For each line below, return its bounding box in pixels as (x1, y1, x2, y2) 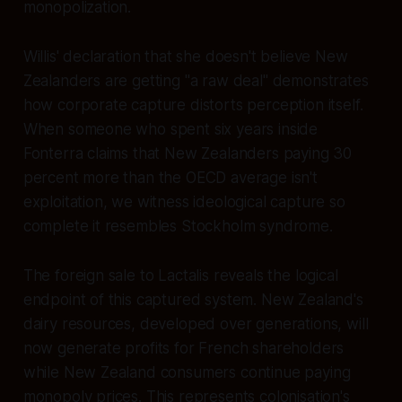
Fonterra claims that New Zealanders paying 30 (22, 144, 353, 162)
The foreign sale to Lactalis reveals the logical (22, 266, 338, 284)
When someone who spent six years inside (22, 119, 319, 138)
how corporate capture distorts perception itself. (22, 95, 363, 114)
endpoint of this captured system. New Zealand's (22, 290, 363, 309)
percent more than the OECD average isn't (22, 168, 318, 187)
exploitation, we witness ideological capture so (22, 192, 345, 211)
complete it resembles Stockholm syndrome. (22, 216, 333, 235)
